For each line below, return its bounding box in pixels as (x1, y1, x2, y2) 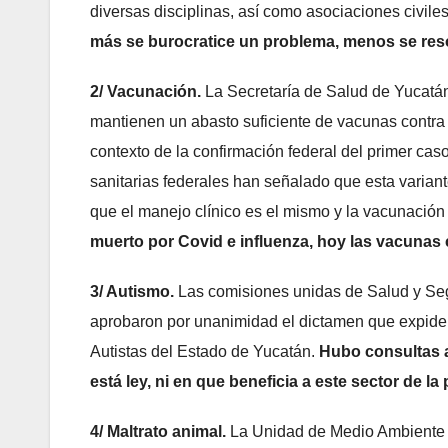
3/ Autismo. (90, 283, 174, 301)
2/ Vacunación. (90, 83, 205, 101)
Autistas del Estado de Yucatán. (90, 343, 319, 361)
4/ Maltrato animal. (90, 423, 230, 441)
